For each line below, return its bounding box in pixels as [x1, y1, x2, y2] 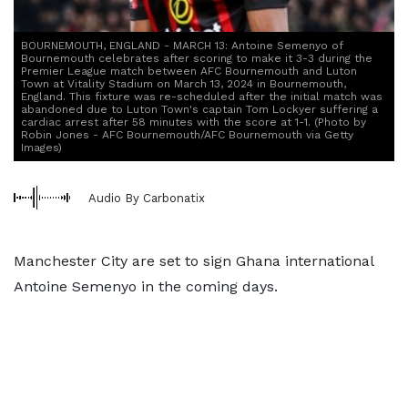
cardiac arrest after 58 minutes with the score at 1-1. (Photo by [21, 116, 366, 128]
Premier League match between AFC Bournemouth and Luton [21, 65, 357, 77]
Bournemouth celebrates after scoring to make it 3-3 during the [21, 52, 372, 65]
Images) [21, 141, 62, 154]
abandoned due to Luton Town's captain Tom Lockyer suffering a [21, 103, 378, 116]
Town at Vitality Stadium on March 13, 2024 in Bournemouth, [21, 77, 346, 90]
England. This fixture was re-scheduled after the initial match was [21, 90, 382, 103]
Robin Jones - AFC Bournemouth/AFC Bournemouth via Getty [21, 128, 353, 141]
